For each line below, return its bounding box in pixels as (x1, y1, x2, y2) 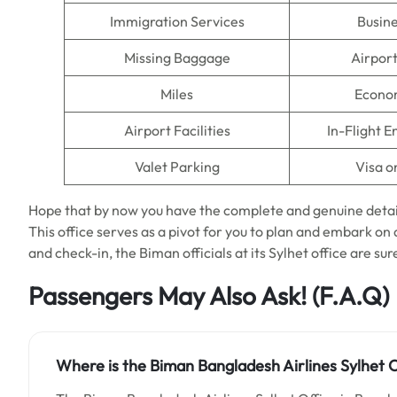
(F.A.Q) (307, 280, 389, 311)
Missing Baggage (123, 49, 230, 66)
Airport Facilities (123, 121, 230, 139)
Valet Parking (134, 158, 220, 175)
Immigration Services (109, 12, 245, 30)
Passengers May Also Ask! (28, 280, 307, 311)
